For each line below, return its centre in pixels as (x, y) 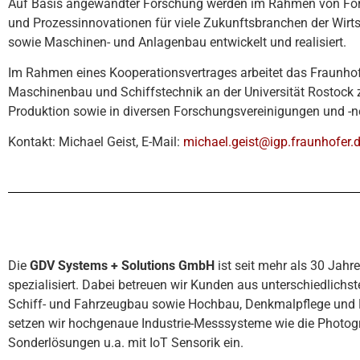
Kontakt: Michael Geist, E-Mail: (96, 142)
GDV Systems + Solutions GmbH (122, 265)
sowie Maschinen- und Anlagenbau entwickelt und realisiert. (177, 42)
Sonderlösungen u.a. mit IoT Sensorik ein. (126, 342)
